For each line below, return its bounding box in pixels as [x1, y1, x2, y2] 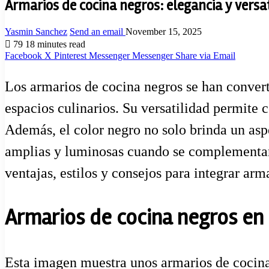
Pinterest [54, 50, 86, 61]
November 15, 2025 [125, 26, 202, 37]
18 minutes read [25, 38, 85, 49]
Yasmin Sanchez [5, 26, 67, 37]
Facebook [5, 50, 42, 61]
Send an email [70, 26, 123, 37]
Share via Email [175, 50, 235, 61]
